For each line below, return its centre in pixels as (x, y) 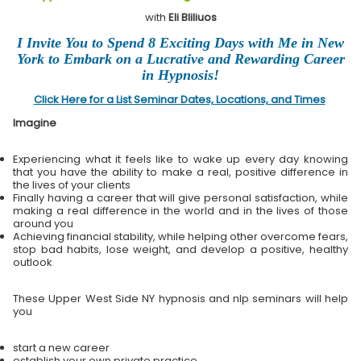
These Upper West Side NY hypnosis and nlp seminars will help (180, 299)
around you (43, 224)
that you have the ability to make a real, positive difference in (180, 172)
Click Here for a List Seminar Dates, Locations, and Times (179, 100)
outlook (34, 263)
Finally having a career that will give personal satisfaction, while (180, 198)
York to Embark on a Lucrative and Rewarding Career (180, 59)
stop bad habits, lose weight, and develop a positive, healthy (180, 250)
